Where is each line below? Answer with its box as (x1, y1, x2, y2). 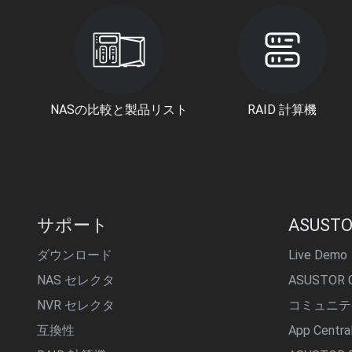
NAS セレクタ (37, 273, 115, 288)
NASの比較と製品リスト (49, 102, 188, 117)
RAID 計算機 (247, 102, 317, 117)
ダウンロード (37, 247, 112, 262)
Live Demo (288, 247, 347, 262)
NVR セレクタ (37, 298, 115, 313)
